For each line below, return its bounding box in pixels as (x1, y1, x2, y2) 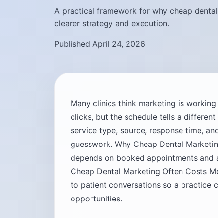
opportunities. (71, 194, 122, 203)
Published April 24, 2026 (54, 39, 145, 49)
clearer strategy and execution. (54, 18, 169, 28)
